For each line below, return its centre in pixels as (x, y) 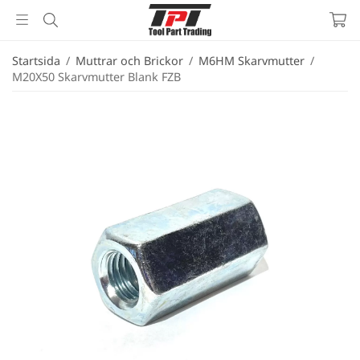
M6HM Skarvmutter (252, 61)
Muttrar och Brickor (129, 61)
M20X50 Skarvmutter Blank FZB (96, 77)
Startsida (36, 61)
